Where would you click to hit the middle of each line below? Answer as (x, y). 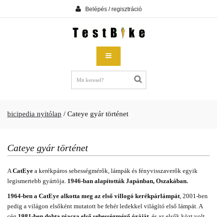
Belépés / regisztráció (113, 9)
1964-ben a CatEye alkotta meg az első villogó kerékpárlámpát (93, 196)
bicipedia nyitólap (34, 114)
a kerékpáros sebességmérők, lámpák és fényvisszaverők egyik (115, 171)
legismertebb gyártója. (37, 181)
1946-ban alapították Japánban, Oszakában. (128, 181)
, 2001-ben (194, 196)
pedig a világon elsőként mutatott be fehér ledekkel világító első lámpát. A (105, 206)
